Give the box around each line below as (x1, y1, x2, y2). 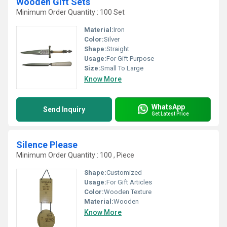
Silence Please (16, 139, 78, 150)
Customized (106, 169, 142, 176)
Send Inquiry (43, 105, 85, 113)
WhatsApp (152, 102, 185, 111)
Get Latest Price (152, 110, 189, 117)
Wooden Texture (104, 188, 152, 196)
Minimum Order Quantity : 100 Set (16, 8, 125, 16)
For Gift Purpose (106, 55, 154, 62)
